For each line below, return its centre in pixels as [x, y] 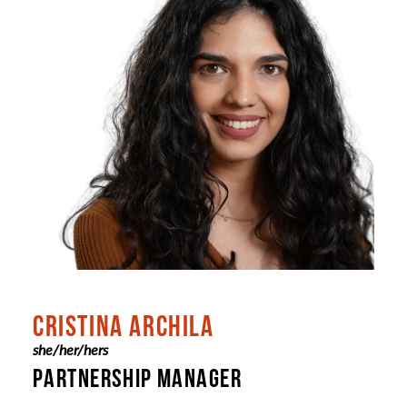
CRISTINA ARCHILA [124, 326]
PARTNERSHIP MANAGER [137, 378]
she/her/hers [70, 349]
